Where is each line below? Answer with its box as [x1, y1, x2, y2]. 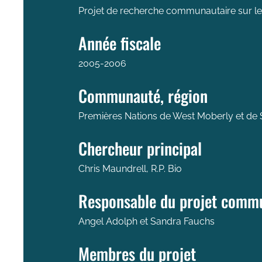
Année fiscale [78, 30, 161, 55]
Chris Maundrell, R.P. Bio [78, 163, 182, 174]
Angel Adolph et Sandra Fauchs [78, 215, 215, 227]
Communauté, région [78, 83, 208, 108]
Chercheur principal [78, 136, 202, 160]
